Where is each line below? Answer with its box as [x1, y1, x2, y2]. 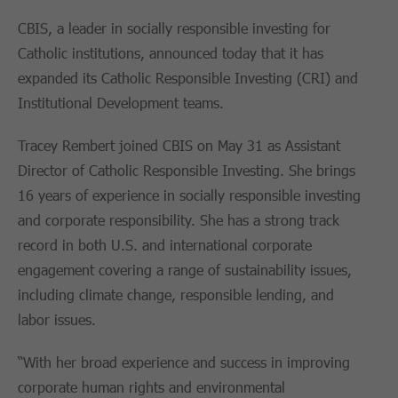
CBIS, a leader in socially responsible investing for [18, 20, 330, 36]
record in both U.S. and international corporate [18, 236, 312, 253]
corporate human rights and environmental [18, 378, 285, 395]
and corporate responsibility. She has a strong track [18, 211, 339, 228]
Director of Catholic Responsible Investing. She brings [18, 162, 355, 179]
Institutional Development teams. [18, 94, 224, 111]
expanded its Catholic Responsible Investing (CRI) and [18, 69, 358, 86]
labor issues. [18, 311, 96, 328]
